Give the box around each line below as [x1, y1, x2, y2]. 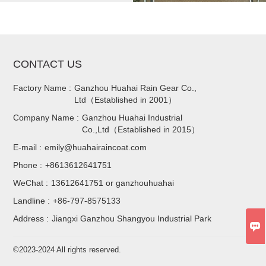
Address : [13, 213, 49, 223]
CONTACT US [13, 58, 83, 70]
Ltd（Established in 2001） [74, 94, 177, 104]
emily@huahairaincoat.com [45, 142, 147, 152]
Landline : [13, 195, 50, 205]
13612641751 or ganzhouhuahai [51, 178, 175, 188]
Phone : [13, 160, 43, 170]
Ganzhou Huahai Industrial [82, 112, 183, 122]
